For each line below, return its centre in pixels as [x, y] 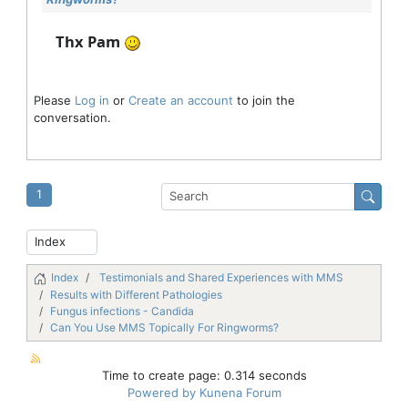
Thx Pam [89, 41]
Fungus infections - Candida [122, 311]
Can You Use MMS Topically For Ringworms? [164, 327]
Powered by [161, 392]
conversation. [72, 117]
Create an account [180, 100]
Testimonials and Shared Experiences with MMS [221, 277]
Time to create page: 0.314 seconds [204, 375]
